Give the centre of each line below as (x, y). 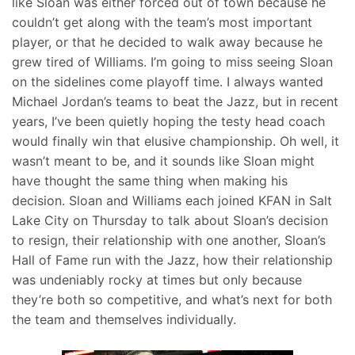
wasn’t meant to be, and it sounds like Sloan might (163, 161)
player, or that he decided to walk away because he (167, 42)
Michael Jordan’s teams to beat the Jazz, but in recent (175, 102)
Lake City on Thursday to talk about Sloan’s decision (170, 221)
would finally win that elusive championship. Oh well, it (176, 141)
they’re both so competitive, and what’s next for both (172, 300)
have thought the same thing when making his (150, 181)
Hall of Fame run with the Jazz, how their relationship (172, 260)
